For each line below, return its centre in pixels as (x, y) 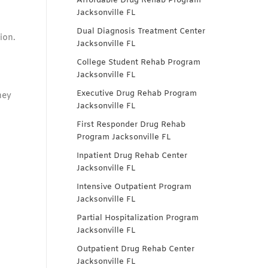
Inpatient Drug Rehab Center (132, 156)
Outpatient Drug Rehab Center (135, 249)
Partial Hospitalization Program (138, 218)
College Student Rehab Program (138, 63)
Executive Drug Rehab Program (137, 94)
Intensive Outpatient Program (134, 187)
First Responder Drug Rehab (131, 125)
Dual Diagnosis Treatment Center (141, 31)
